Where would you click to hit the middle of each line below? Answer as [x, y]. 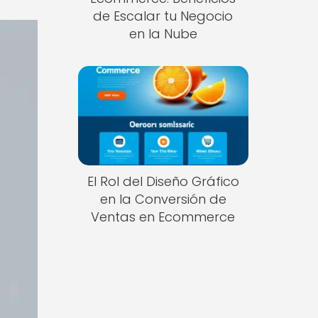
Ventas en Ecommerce [163, 217]
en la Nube [163, 33]
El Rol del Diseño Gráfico [163, 182]
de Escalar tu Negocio [163, 16]
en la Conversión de [163, 199]
